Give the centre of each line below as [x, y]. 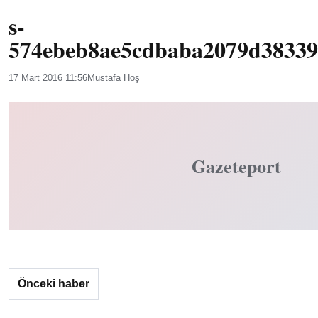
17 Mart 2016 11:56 [48, 78]
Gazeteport [236, 166]
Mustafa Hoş [114, 78]
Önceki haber [54, 284]
